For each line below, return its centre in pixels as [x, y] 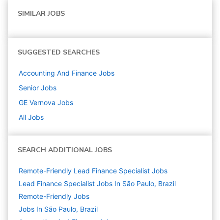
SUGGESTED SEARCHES [59, 52]
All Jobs [31, 117]
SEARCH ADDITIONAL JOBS [65, 150]
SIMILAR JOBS [41, 14]
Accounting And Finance [58, 73]
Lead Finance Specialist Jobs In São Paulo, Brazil [97, 183]
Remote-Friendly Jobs [54, 196]
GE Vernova [37, 102]
